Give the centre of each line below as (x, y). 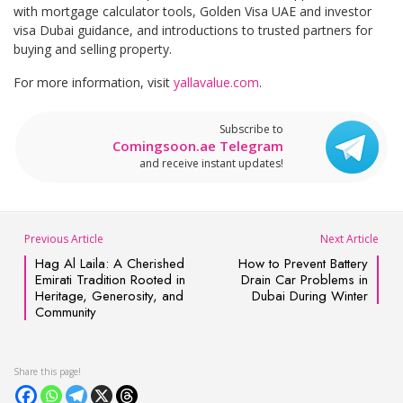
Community (66, 312)
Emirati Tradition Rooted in (111, 279)
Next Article (349, 238)
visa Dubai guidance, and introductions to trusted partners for (193, 30)
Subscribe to (251, 129)
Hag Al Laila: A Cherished (110, 263)
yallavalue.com (216, 82)
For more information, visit (94, 82)
